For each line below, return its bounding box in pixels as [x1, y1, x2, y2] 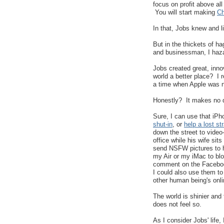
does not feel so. [153, 200, 201, 208]
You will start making [153, 8, 217, 16]
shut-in [153, 120, 172, 128]
